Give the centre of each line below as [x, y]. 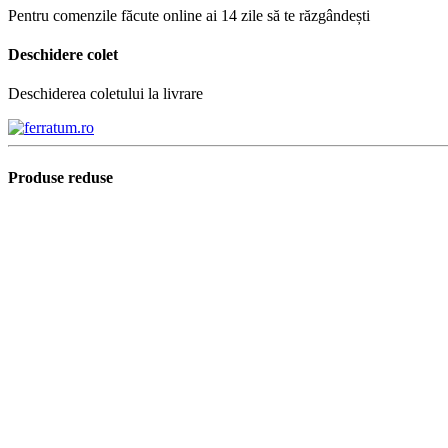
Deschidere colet [63, 54]
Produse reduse [60, 177]
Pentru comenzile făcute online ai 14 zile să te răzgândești [189, 15]
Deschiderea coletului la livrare [105, 94]
